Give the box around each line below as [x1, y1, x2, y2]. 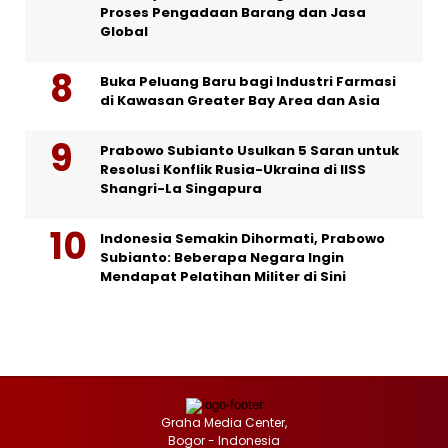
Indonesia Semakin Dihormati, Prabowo [100, 229, 385, 249]
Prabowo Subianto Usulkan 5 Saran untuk [100, 141, 399, 161]
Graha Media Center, [161, 414, 287, 432]
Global [100, 22, 148, 42]
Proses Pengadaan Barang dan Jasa [100, 3, 366, 23]
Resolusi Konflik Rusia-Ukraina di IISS [100, 160, 366, 180]
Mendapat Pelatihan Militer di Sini [100, 267, 346, 287]
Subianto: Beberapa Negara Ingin [100, 248, 344, 268]
